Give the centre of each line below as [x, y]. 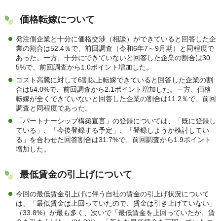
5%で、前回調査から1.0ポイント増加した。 [84, 67]
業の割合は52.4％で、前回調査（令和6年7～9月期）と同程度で [115, 48]
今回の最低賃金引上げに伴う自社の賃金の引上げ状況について [112, 194]
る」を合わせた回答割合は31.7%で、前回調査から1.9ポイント [113, 139]
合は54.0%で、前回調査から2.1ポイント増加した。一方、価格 [113, 89]
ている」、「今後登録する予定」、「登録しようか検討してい [112, 130]
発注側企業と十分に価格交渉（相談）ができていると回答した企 [116, 39]
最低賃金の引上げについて [76, 175]
